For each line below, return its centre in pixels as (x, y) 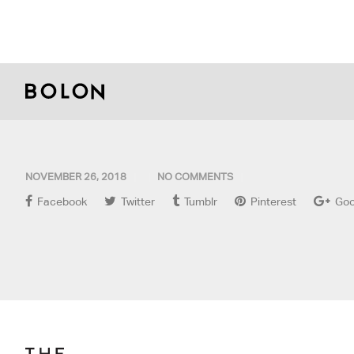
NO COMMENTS (195, 177)
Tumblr (200, 201)
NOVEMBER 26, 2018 (76, 177)
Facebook (61, 201)
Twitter (137, 201)
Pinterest (272, 201)
